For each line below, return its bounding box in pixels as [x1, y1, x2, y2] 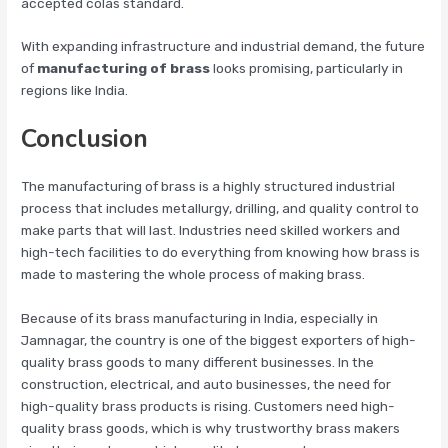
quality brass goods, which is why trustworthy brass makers [21, 420, 401, 437]
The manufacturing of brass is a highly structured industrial [21, 178, 396, 195]
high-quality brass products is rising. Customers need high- [21, 398, 396, 415]
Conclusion [21, 122, 149, 157]
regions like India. [21, 82, 129, 99]
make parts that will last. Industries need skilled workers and [21, 222, 401, 239]
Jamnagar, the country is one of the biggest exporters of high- [21, 332, 417, 349]
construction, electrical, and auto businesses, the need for [21, 376, 392, 393]
